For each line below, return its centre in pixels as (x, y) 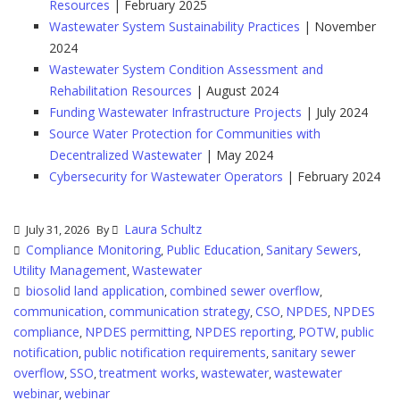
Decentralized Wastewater (125, 155)
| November (338, 26)
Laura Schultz (163, 229)
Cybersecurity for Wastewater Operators (166, 176)
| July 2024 (335, 112)
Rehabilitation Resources (121, 91)
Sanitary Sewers (312, 250)
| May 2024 (237, 155)
